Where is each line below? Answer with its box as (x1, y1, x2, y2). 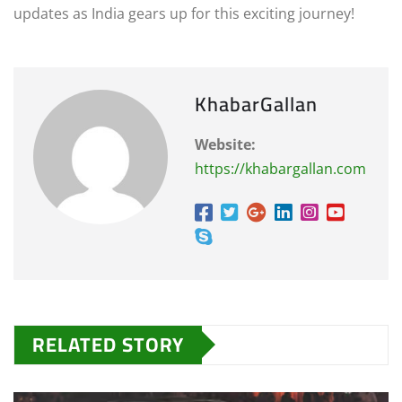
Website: (195, 134, 256, 154)
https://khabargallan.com (195, 158, 366, 179)
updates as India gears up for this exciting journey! (13, 3, 354, 23)
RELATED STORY (32, 325, 184, 363)
